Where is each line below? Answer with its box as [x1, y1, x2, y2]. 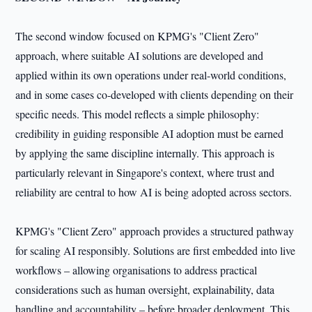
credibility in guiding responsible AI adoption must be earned [15, 126, 284, 141]
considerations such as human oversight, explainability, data [15, 282, 275, 297]
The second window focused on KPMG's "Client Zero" [15, 29, 260, 43]
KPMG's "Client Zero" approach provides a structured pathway [15, 224, 295, 238]
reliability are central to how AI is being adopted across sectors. [15, 185, 292, 199]
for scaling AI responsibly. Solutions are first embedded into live [15, 243, 296, 258]
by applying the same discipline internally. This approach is [15, 146, 275, 160]
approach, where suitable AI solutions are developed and [15, 48, 264, 63]
